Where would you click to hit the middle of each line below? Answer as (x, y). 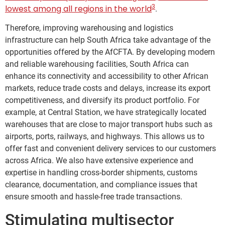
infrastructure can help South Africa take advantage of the (108, 40)
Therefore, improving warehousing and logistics (89, 28)
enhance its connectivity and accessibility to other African (107, 76)
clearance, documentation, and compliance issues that (101, 185)
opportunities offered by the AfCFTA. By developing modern (110, 52)
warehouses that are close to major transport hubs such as (109, 125)
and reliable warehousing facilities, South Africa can (97, 64)
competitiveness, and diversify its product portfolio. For (102, 100)
